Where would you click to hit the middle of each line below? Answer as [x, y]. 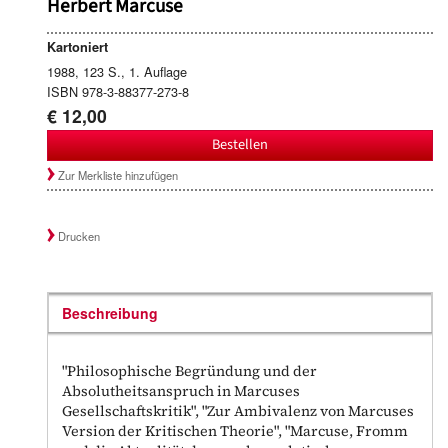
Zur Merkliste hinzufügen [118, 174]
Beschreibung [110, 312]
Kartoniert [77, 47]
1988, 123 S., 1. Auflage [117, 72]
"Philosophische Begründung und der [190, 370]
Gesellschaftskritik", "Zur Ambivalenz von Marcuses [238, 410]
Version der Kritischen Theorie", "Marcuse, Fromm [235, 430]
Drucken [79, 235]
